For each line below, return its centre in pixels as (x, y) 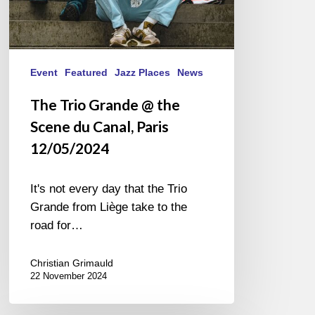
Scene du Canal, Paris (100, 126)
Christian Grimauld (72, 263)
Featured (86, 72)
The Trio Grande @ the (105, 104)
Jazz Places (143, 72)
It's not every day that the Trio (109, 188)
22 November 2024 (69, 276)
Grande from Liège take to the (109, 207)
